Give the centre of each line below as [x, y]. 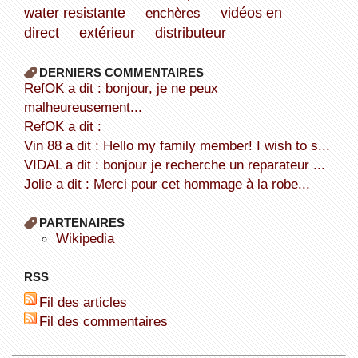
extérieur [107, 32]
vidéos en [251, 12]
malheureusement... [83, 107]
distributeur [190, 32]
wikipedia [91, 238]
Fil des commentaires [107, 321]
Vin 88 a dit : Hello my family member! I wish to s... [181, 145]
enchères [173, 12]
